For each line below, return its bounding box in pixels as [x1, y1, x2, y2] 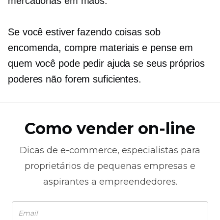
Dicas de [20, 145, 60, 156]
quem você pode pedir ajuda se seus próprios [8, 58, 205, 69]
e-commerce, [60, 145, 119, 156]
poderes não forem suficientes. [8, 74, 141, 84]
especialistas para [119, 145, 200, 156]
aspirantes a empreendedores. [43, 176, 177, 187]
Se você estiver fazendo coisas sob [8, 27, 161, 37]
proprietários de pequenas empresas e [25, 161, 195, 171]
